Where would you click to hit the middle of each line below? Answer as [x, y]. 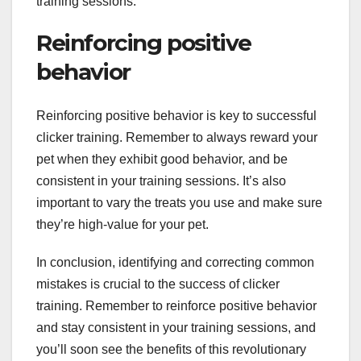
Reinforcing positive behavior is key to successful [176, 115]
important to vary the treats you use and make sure [179, 202]
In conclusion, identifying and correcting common [175, 262]
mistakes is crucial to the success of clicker [158, 284]
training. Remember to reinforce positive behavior [176, 305]
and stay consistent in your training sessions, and [176, 327]
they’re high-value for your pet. [122, 224]
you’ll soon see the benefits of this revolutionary [171, 349]
